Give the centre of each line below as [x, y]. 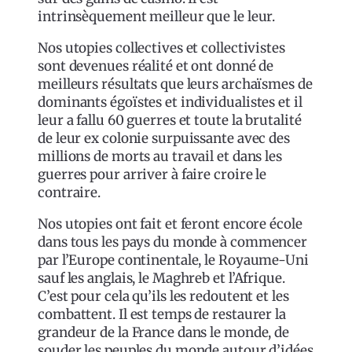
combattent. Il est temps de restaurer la [162, 314]
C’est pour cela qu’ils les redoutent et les [163, 296]
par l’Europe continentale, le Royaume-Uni [173, 260]
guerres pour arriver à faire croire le [152, 174]
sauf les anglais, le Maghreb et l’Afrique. [161, 278]
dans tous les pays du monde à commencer [173, 242]
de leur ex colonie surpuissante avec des [164, 138]
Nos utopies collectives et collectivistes [161, 48]
